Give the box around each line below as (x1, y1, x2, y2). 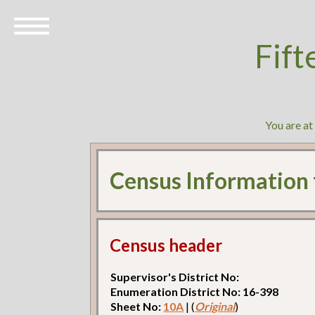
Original (195, 299, 236, 313)
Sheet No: (110, 299, 164, 313)
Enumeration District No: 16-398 (110, 284, 279, 298)
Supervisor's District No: (110, 269, 240, 283)
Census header (110, 234, 223, 255)
